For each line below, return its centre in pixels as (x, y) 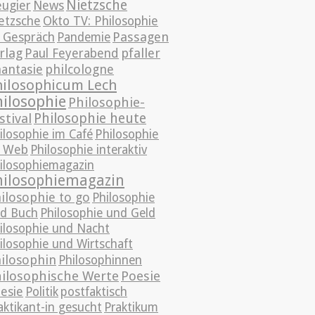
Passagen (141, 37)
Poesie (141, 276)
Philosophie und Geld (98, 213)
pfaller (141, 53)
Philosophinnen (100, 260)
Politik (42, 292)
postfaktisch (94, 292)
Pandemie (84, 37)
